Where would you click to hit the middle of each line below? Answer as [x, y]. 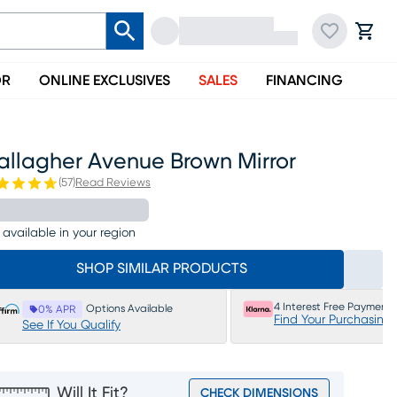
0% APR [57, 309]
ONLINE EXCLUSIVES [105, 81]
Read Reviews [113, 183]
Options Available [129, 308]
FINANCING [304, 81]
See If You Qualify [71, 325]
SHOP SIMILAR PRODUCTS [161, 269]
